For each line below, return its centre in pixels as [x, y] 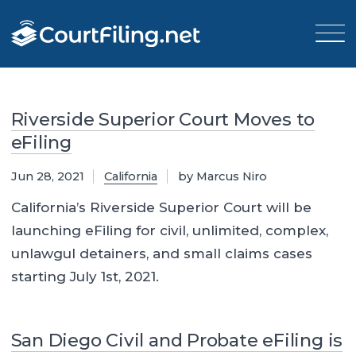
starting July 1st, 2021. [85, 277]
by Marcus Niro [222, 176]
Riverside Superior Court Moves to [163, 119]
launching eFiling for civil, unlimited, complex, [169, 231]
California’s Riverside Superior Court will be [161, 208]
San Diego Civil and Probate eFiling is [177, 341]
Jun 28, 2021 [47, 176]
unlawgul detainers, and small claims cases [161, 254]
